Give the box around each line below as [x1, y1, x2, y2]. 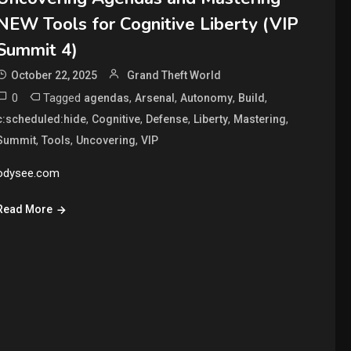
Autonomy [180, 91, 233, 104]
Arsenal [135, 91, 175, 104]
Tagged [43, 90, 85, 105]
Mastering [233, 112, 287, 125]
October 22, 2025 [11, 68, 98, 81]
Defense [146, 112, 189, 125]
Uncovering [76, 133, 136, 147]
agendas [84, 91, 130, 104]
